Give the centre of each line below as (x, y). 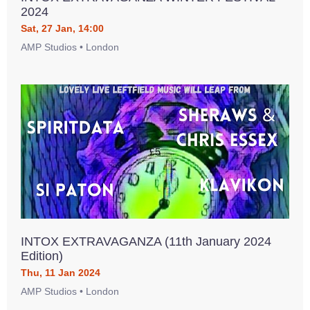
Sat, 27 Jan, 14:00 (62, 28)
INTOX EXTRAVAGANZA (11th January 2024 (146, 241)
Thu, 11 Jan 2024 (61, 273)
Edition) (42, 256)
